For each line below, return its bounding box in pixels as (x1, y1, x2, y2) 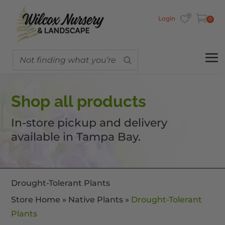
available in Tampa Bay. (11, 130, 141, 144)
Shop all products (11, 92, 147, 111)
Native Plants (68, 195, 124, 205)
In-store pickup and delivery (11, 116, 168, 130)
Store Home (11, 195, 61, 205)
